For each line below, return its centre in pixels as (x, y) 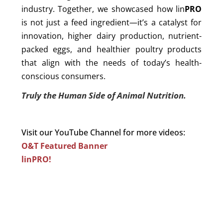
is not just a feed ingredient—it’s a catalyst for (111, 23)
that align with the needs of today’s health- (111, 63)
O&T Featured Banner (64, 146)
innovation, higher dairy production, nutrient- (111, 36)
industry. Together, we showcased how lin (103, 9)
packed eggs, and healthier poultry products (111, 50)
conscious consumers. (63, 76)
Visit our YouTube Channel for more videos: (103, 133)
